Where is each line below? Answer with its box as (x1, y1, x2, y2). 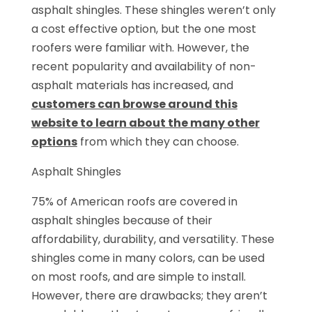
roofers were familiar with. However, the (31, 39, 249, 56)
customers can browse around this (31, 95, 237, 112)
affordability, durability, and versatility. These (31, 231, 274, 247)
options (31, 133, 77, 150)
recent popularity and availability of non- (31, 58, 256, 75)
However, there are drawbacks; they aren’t (31, 287, 267, 304)
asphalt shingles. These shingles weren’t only (31, 1, 276, 18)
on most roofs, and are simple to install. (31, 268, 246, 285)
